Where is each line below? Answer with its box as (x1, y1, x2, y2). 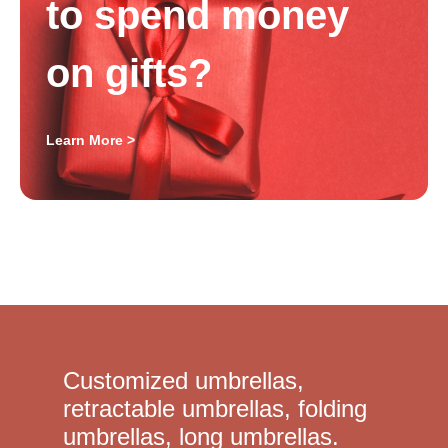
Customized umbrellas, (62, 367, 304, 395)
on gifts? (46, 51, 213, 96)
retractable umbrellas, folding (62, 395, 367, 423)
